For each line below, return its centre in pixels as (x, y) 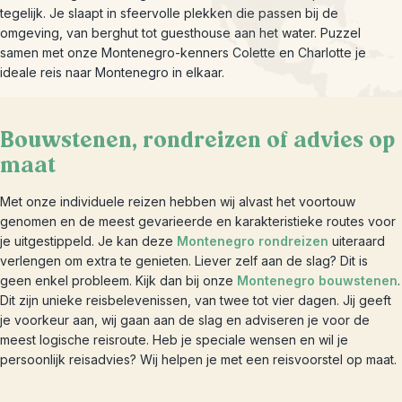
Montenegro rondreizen (253, 241)
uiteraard (357, 241)
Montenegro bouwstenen (317, 280)
